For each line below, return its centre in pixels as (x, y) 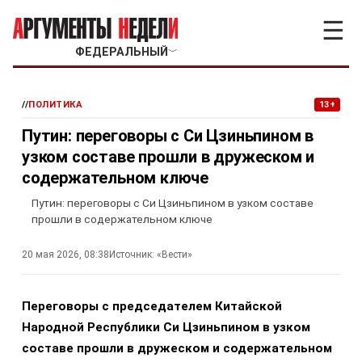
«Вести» (175, 255)
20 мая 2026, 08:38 (65, 255)
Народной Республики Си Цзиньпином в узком (166, 327)
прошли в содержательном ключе (122, 219)
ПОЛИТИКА (56, 105)
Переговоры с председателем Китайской (152, 306)
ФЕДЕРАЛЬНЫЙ (121, 52)
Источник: (132, 255)
